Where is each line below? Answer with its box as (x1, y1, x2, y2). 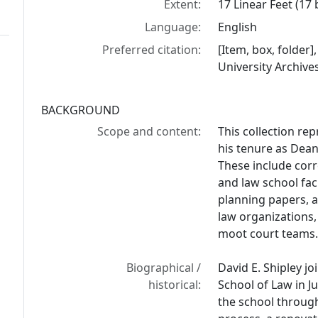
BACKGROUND (41, 102, 120, 118)
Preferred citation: (102, 42, 202, 57)
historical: (148, 277, 202, 292)
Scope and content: (97, 124, 202, 139)
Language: (145, 19, 202, 35)
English (218, 19, 258, 35)
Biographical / (126, 260, 202, 275)
